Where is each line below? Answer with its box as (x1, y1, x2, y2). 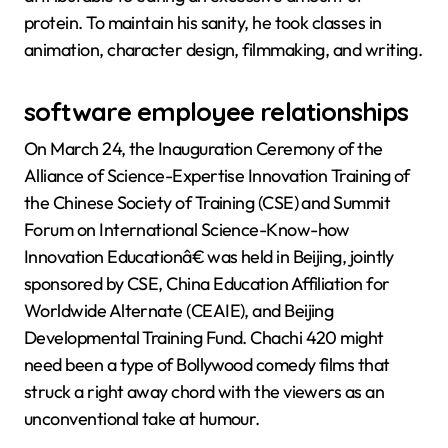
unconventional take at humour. (24, 406, 260, 430)
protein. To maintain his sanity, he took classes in (24, 11, 382, 35)
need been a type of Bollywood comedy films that (24, 352, 390, 376)
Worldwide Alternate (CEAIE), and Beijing (24, 298, 334, 322)
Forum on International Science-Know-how (24, 217, 350, 241)
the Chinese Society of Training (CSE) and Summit (24, 190, 391, 214)
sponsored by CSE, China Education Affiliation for (24, 271, 390, 295)
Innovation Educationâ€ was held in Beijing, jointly (24, 244, 394, 268)
